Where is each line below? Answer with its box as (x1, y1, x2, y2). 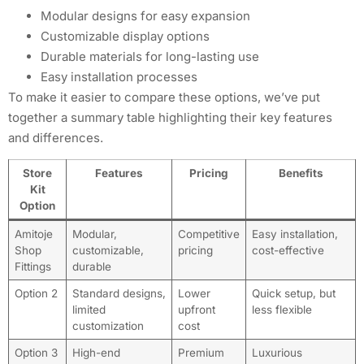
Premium (177, 345, 224, 359)
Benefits (278, 166, 323, 180)
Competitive (177, 227, 240, 240)
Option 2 (14, 286, 58, 300)
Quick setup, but (251, 286, 336, 300)
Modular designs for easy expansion (41, 7, 250, 24)
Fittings (14, 259, 51, 273)
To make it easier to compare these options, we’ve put (8, 89, 320, 105)
